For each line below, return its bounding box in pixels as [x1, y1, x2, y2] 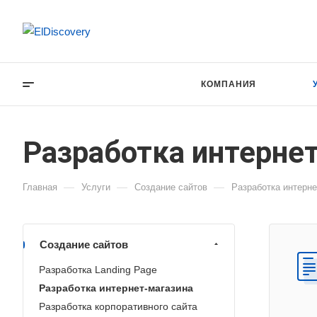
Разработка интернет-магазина [39, 282, 193, 294]
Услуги [81, 182, 110, 192]
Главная [23, 182, 57, 192]
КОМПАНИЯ [200, 79, 257, 89]
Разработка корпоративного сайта [39, 301, 197, 312]
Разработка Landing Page [39, 264, 157, 275]
